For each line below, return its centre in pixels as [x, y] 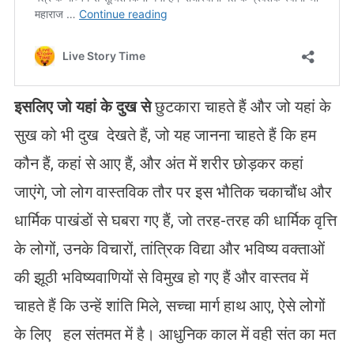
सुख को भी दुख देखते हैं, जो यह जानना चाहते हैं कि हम [165, 135]
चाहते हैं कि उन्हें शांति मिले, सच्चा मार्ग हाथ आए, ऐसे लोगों [169, 305]
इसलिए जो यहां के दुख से [82, 106]
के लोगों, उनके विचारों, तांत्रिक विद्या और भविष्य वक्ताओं [169, 249]
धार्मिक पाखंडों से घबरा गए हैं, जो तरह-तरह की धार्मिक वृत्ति [175, 220]
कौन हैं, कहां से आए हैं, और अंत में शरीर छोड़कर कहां [158, 163]
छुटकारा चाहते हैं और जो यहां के [241, 106]
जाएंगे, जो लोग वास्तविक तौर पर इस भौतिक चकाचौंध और [173, 192]
